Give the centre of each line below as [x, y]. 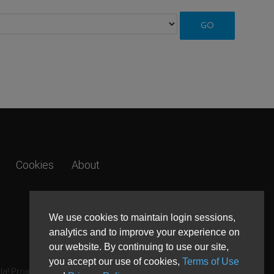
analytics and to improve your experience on [144, 232]
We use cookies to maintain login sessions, [142, 217]
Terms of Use [211, 261]
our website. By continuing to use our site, [139, 246]
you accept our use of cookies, [116, 261]
